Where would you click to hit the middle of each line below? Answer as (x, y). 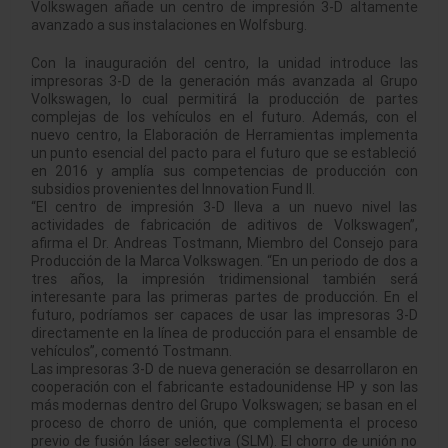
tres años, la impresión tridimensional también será (224, 279)
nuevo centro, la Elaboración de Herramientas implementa (224, 135)
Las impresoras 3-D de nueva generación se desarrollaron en (224, 369)
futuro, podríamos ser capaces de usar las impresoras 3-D (224, 315)
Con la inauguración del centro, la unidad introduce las (224, 63)
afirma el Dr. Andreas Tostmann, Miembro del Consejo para (224, 243)
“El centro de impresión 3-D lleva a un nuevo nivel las (224, 207)
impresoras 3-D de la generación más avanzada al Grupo (224, 81)
